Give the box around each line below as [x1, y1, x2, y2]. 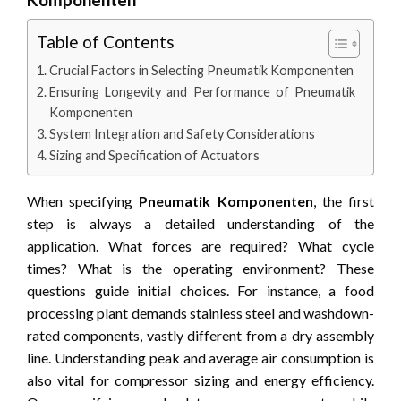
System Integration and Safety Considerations [48, 125, 315, 141]
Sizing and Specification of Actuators [48, 147, 260, 163]
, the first [312, 192, 375, 209]
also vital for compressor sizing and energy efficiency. [27, 371, 374, 388]
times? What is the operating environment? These [27, 259, 374, 277]
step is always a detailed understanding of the [27, 214, 374, 232]
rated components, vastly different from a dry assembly [27, 326, 374, 344]
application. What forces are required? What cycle [27, 236, 374, 254]
